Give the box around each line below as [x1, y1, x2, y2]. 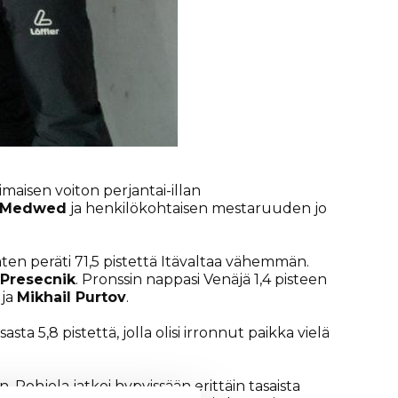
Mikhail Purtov [17, 289, 126, 306]
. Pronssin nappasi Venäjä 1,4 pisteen [76, 271, 327, 288]
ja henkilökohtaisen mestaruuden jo [67, 200, 327, 217]
